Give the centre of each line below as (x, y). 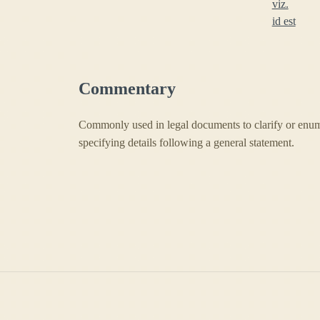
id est (284, 21)
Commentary (127, 88)
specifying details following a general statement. (186, 142)
